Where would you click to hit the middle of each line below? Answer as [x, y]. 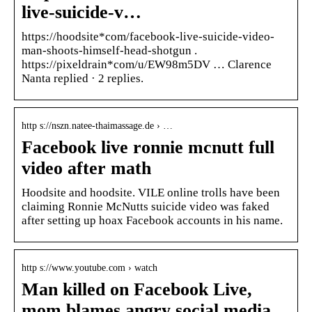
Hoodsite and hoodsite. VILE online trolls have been [151, 192]
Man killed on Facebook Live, [137, 289]
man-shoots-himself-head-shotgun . [109, 50]
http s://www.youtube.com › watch [89, 267]
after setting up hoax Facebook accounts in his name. [152, 220]
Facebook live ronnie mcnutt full [148, 147]
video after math [86, 168]
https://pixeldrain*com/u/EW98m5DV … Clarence [147, 64]
